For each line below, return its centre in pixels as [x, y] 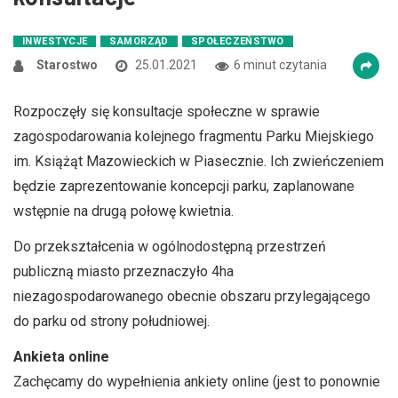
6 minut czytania [280, 65]
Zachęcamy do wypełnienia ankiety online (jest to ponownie [197, 382]
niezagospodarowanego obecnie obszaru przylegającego [192, 296]
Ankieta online [61, 357]
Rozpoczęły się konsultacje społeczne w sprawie [167, 111]
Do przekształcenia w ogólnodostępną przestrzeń [170, 247]
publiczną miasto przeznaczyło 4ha [123, 271]
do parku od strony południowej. [111, 321]
